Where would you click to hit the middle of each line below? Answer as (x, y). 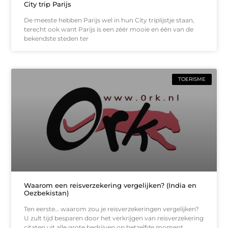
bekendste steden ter (56, 39)
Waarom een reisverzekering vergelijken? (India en (110, 185)
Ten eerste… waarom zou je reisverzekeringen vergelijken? (113, 209)
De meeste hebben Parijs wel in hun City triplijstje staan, (109, 20)
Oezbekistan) (47, 193)
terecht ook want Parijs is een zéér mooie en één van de (109, 30)
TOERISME (192, 79)
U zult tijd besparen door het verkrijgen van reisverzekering (114, 218)
